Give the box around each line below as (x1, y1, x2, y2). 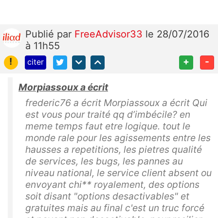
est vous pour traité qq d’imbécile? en (25, 108, 190, 120)
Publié (25, 28, 57, 40)
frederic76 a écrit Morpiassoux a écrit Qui (25, 96, 207, 109)
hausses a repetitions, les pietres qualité (25, 143, 202, 155)
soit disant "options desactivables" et (25, 190, 189, 202)
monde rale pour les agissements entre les (25, 131, 211, 144)
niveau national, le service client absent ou (25, 166, 212, 179)
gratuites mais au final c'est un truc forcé (25, 201, 204, 214)
